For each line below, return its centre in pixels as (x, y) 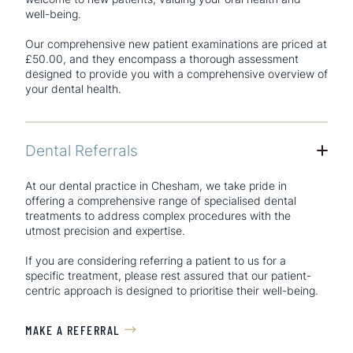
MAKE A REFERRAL (73, 329)
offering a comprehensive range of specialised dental (161, 200)
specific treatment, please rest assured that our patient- (168, 275)
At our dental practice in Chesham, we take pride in (156, 185)
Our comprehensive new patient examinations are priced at (176, 44)
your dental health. (73, 89)
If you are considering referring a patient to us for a (156, 260)
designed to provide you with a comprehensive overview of (176, 74)
